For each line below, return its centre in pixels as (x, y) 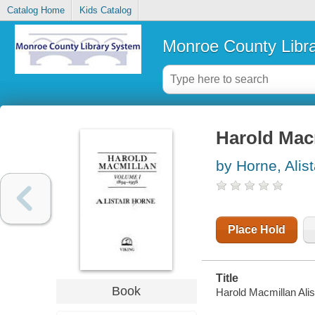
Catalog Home (36, 11)
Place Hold (256, 230)
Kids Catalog (105, 11)
